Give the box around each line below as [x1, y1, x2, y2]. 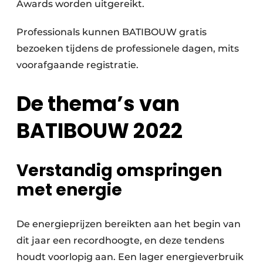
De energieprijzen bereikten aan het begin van [16, 218, 241, 230]
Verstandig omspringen [16, 159, 222, 183]
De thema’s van [16, 89, 180, 119]
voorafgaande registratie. [16, 59, 139, 71]
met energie [16, 178, 122, 202]
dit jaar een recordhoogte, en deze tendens [16, 235, 224, 247]
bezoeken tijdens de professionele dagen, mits [16, 43, 239, 55]
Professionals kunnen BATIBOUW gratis [16, 26, 207, 38]
